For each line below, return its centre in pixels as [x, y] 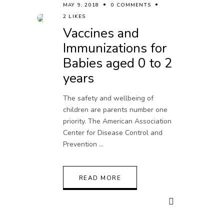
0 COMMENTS [131, 5]
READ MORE [100, 178]
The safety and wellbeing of [108, 98]
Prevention [81, 144]
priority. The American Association [117, 121]
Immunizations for [115, 48]
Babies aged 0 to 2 [118, 63]
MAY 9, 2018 [81, 5]
